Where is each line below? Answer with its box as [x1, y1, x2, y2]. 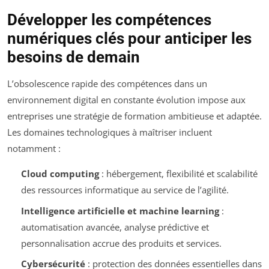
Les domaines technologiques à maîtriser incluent [7, 126, 212, 139]
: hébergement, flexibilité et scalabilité [98, 168, 258, 180]
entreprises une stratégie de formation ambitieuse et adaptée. [7, 110, 262, 122]
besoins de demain [7, 48, 140, 67]
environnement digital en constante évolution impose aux [7, 94, 246, 106]
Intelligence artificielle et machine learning [20, 204, 219, 217]
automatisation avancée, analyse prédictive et [20, 220, 209, 233]
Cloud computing [20, 168, 99, 180]
